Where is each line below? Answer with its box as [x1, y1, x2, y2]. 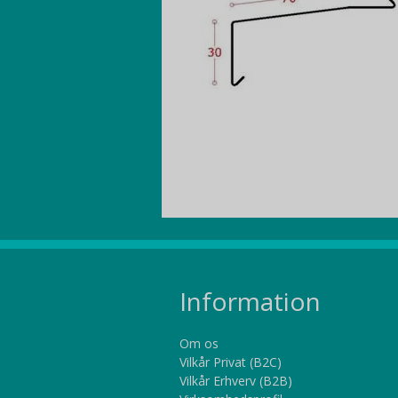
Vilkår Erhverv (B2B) [179, 371, 292, 389]
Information [179, 284, 321, 319]
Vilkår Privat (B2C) [179, 353, 282, 370]
